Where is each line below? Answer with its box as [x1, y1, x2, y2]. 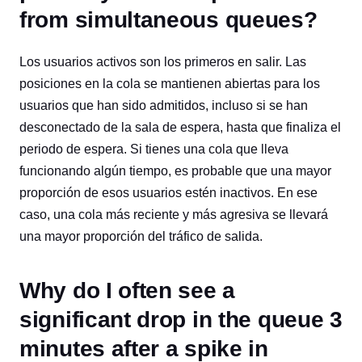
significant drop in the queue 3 [19, 307, 343, 332]
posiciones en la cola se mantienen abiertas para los [19, 77, 320, 90]
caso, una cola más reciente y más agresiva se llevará [19, 208, 328, 221]
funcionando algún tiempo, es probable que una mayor [19, 164, 331, 178]
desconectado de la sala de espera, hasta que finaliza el [19, 120, 341, 134]
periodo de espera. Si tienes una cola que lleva [19, 142, 288, 156]
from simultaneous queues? [19, 7, 318, 32]
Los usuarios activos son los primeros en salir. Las [19, 55, 306, 69]
